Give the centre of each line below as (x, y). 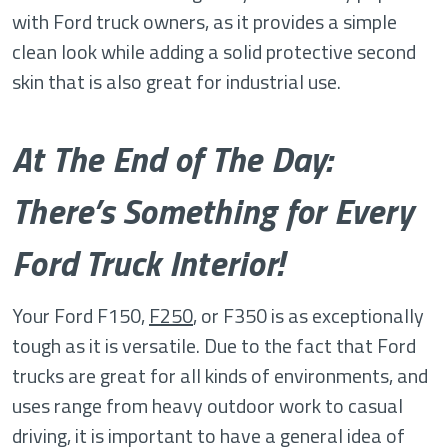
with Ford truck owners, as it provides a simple (204, 21)
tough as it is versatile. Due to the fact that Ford (214, 345)
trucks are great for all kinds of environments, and (220, 375)
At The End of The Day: (172, 159)
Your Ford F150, (80, 315)
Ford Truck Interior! (147, 263)
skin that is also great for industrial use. (176, 81)
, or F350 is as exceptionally (308, 315)
